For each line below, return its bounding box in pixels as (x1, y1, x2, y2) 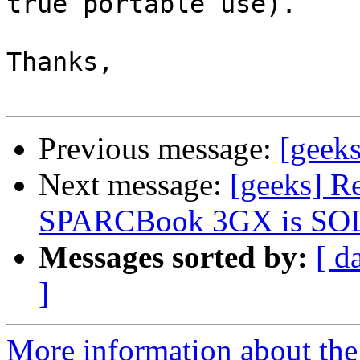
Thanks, (6, 47, 113, 77)
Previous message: (39, 131, 280, 166)
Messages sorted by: (39, 239, 308, 275)
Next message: (39, 167, 230, 202)
